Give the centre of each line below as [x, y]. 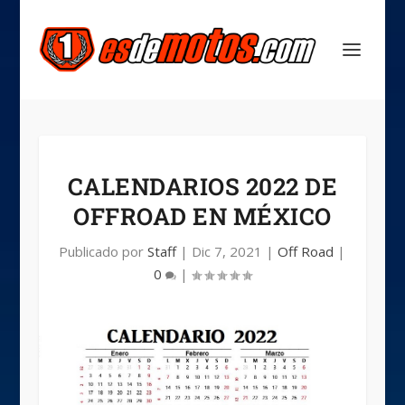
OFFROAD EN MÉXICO [202, 216]
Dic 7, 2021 [227, 251]
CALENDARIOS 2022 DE [202, 186]
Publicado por [104, 251]
